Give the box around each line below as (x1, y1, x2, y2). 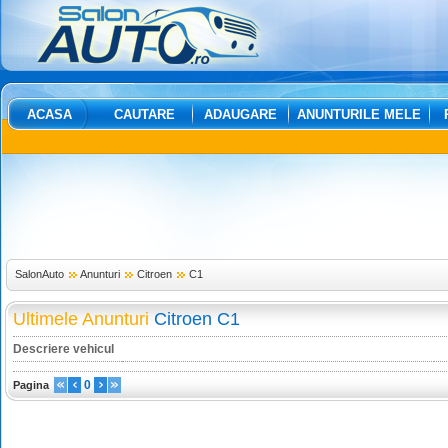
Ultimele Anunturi (13, 309, 149, 329)
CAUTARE (114, 107, 175, 122)
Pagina (13, 379, 49, 391)
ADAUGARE (204, 107, 277, 122)
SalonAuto (15, 268, 64, 280)
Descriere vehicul (13, 342, 114, 356)
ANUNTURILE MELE (297, 107, 421, 122)
